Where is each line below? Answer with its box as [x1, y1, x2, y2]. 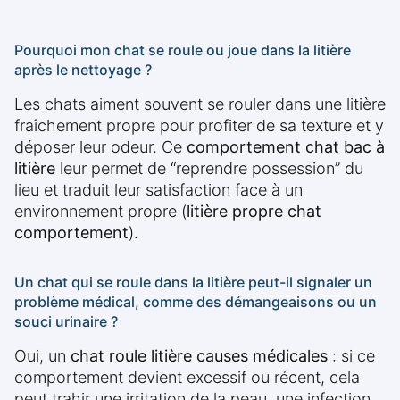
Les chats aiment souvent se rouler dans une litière [14, 95, 386, 114]
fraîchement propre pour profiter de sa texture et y [14, 116, 384, 136]
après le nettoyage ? [14, 61, 152, 79]
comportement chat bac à [187, 137, 385, 157]
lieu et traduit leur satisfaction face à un [14, 180, 303, 200]
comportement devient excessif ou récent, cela [14, 368, 360, 387]
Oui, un [14, 346, 71, 366]
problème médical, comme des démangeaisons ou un [14, 293, 377, 312]
